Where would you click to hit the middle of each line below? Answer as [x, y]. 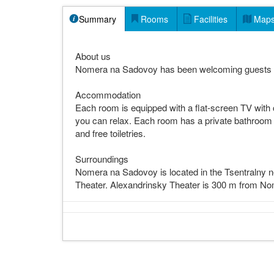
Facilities [211, 19]
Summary [98, 19]
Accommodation [108, 94]
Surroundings [102, 159]
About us [93, 56]
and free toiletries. [110, 133]
